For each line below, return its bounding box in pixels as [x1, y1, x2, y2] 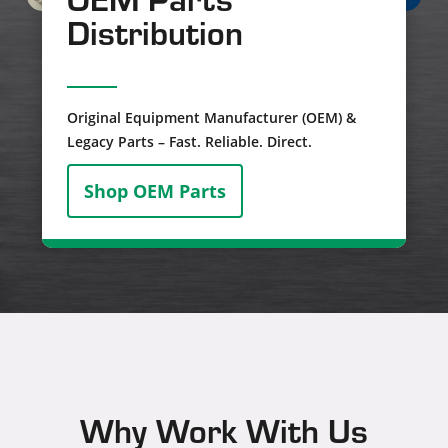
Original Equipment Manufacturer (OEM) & [66, 107, 356, 127]
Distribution [66, 8, 243, 54]
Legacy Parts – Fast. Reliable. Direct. [66, 131, 312, 151]
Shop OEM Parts [83, 178, 226, 203]
